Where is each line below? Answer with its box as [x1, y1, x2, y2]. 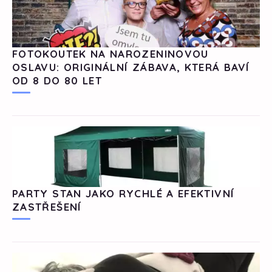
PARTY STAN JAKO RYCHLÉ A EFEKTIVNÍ [12, 187, 235, 200]
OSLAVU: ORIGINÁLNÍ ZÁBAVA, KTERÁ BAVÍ [12, 61, 250, 74]
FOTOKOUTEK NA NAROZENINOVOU [12, 47, 209, 61]
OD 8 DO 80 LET [12, 74, 103, 87]
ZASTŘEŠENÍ [12, 200, 82, 214]
